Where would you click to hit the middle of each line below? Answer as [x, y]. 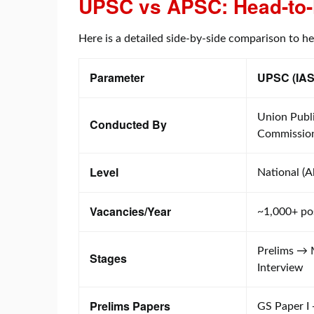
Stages [108, 258]
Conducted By [128, 124]
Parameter [117, 77]
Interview [280, 267]
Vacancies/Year [130, 211]
